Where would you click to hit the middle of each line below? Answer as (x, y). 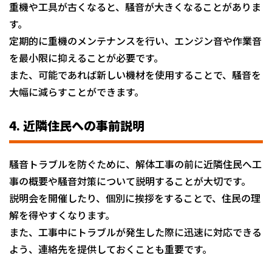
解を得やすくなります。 (62, 215)
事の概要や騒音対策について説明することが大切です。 (130, 181)
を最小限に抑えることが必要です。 (86, 57)
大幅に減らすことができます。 (76, 91)
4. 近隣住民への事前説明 (77, 125)
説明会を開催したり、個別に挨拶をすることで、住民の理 (135, 198)
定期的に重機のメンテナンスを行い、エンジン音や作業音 (135, 40)
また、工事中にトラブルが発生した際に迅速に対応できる (135, 232)
